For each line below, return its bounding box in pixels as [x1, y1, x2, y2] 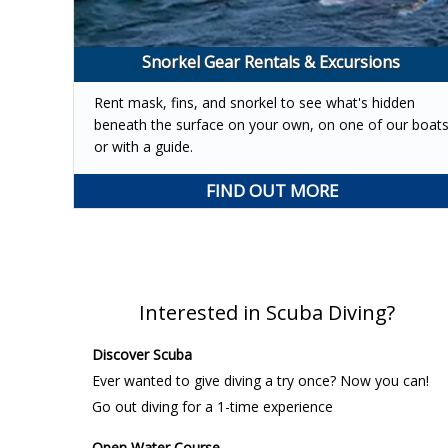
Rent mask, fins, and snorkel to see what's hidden [93, 92, 415, 112]
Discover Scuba [91, 344, 192, 364]
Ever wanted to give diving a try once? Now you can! [91, 370, 429, 390]
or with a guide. [93, 136, 193, 156]
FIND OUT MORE [206, 178, 340, 202]
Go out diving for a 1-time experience [91, 396, 333, 416]
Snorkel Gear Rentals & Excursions [141, 50, 400, 73]
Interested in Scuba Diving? [138, 298, 395, 326]
